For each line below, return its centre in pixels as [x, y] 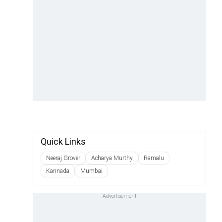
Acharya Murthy [112, 158]
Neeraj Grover [63, 158]
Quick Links [63, 141]
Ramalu [154, 158]
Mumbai [91, 171]
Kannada [58, 171]
